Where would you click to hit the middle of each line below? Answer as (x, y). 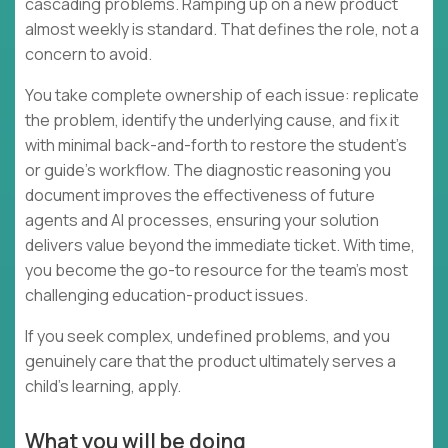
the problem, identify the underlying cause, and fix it (212, 120)
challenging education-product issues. (166, 295)
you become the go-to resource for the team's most (216, 270)
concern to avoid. (88, 54)
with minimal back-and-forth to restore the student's (216, 145)
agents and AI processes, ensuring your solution (202, 220)
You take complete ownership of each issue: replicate (222, 95)
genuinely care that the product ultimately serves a (210, 361)
